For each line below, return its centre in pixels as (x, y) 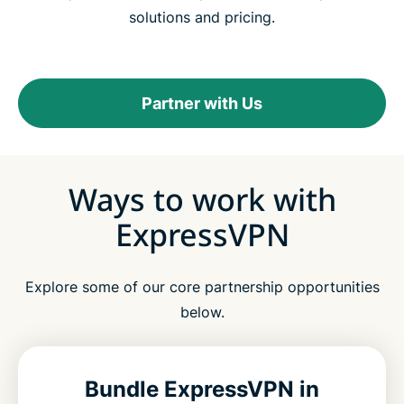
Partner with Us (202, 103)
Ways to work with (202, 199)
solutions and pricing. (202, 17)
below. (202, 312)
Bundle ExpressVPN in (202, 389)
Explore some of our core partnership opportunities (202, 286)
